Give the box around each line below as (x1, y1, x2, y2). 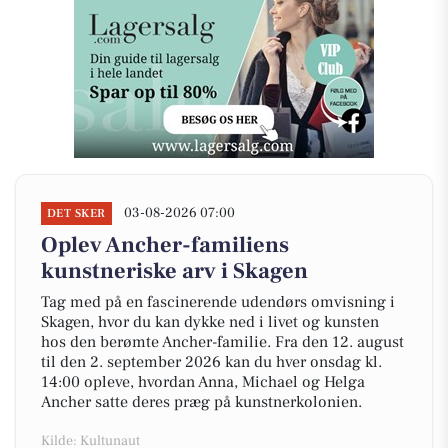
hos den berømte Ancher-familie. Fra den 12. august (41, 332, 404, 352)
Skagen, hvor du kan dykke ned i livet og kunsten (41, 312, 379, 332)
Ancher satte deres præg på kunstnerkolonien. (41, 392, 362, 412)
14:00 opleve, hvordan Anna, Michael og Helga (41, 372, 365, 392)
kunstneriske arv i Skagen (41, 257, 308, 285)
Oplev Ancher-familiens (41, 231, 289, 259)
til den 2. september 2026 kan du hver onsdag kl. (41, 352, 382, 372)
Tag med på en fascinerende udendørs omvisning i (41, 292, 395, 312)
